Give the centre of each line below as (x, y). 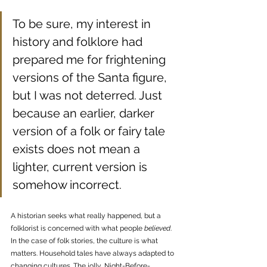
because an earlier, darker (85, 114)
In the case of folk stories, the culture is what (85, 241)
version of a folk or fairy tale (90, 131)
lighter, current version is (81, 167)
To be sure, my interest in (83, 24)
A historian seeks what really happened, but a (87, 216)
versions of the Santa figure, (91, 78)
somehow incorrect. (69, 185)
